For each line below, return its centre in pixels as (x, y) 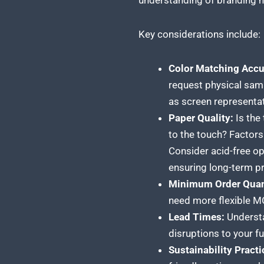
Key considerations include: (199, 34)
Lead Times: (196, 217)
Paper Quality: (201, 118)
